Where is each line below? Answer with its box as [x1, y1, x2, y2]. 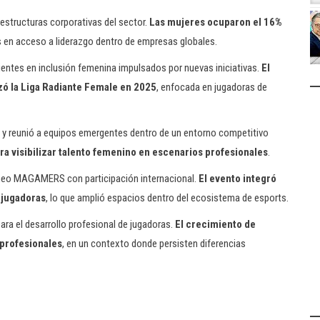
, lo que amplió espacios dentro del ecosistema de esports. [46, 191, 289, 204]
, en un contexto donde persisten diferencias [62, 237, 246, 250]
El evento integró [199, 172, 276, 185]
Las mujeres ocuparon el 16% [149, 16, 282, 29]
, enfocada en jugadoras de [156, 81, 267, 94]
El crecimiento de [175, 218, 256, 231]
